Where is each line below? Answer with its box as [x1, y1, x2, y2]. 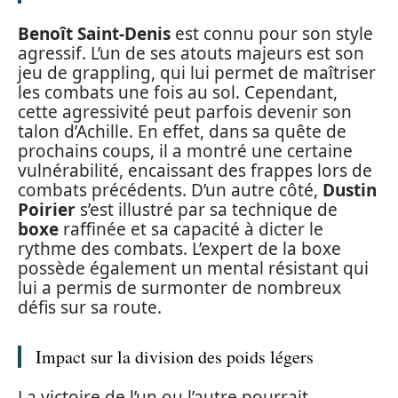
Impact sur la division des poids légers [36, 344, 314, 369]
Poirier [18, 197, 76, 221]
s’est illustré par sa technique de [76, 197, 338, 221]
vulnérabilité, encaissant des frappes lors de [18, 158, 372, 182]
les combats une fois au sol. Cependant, [18, 80, 338, 104]
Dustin [322, 178, 377, 202]
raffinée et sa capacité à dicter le [59, 217, 323, 241]
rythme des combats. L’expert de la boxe [18, 236, 341, 260]
